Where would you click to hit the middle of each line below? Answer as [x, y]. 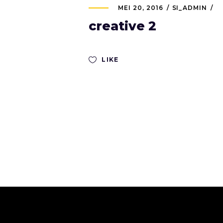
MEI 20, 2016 [141, 8]
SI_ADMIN [190, 8]
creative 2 [122, 26]
